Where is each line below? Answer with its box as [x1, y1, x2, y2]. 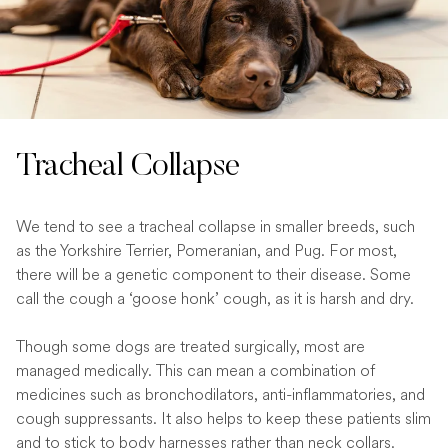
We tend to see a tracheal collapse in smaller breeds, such [16, 215, 415, 239]
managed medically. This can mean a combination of [16, 359, 375, 383]
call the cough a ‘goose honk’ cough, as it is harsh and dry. [16, 287, 414, 311]
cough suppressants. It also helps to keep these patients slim [16, 407, 431, 431]
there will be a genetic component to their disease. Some [16, 263, 411, 287]
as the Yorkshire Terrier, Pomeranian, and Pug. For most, [16, 239, 397, 263]
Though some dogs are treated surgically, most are [16, 335, 365, 359]
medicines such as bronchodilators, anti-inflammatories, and [16, 383, 425, 407]
